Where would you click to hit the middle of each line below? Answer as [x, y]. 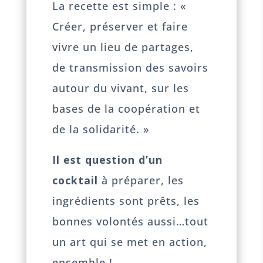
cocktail [75, 181]
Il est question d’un [108, 160]
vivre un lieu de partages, [123, 47]
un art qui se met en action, [130, 242]
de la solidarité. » [101, 129]
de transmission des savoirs [131, 67]
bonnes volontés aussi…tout [131, 222]
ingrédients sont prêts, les [126, 201]
